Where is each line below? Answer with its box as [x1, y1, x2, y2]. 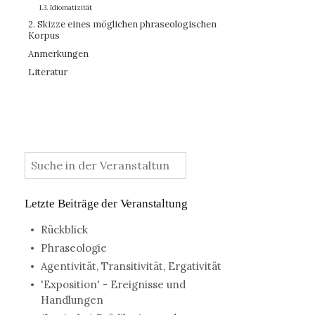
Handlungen [40, 293, 103, 307]
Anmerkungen [28, 48, 89, 60]
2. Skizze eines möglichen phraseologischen [28, 18, 217, 30]
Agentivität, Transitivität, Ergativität [40, 259, 221, 273]
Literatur [28, 66, 67, 78]
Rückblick [40, 223, 88, 236]
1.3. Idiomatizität [39, 3, 92, 12]
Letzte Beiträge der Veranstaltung [25, 197, 188, 210]
